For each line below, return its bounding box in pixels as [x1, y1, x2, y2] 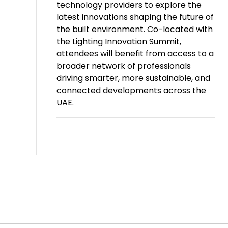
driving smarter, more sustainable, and [56, 72, 210, 84]
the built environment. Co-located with [56, 23, 213, 36]
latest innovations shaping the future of [56, 11, 214, 23]
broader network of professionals [56, 60, 191, 72]
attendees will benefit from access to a [56, 48, 214, 60]
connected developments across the [56, 84, 206, 97]
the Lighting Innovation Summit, [56, 36, 181, 48]
